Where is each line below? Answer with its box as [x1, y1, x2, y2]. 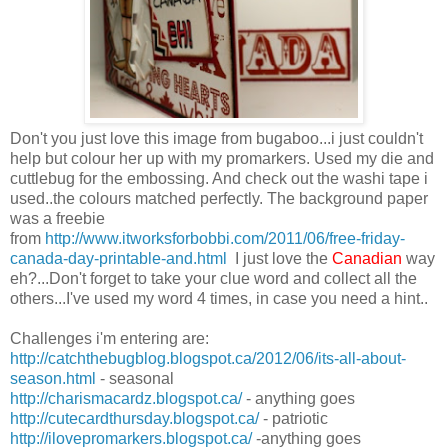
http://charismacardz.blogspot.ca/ [10, 389, 242, 407]
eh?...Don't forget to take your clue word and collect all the [10, 269, 417, 287]
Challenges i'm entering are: [10, 329, 209, 347]
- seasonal [96, 369, 174, 387]
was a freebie [10, 209, 105, 227]
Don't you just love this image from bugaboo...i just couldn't [10, 129, 423, 147]
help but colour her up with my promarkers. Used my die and [10, 149, 434, 167]
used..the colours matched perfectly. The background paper [10, 189, 428, 207]
